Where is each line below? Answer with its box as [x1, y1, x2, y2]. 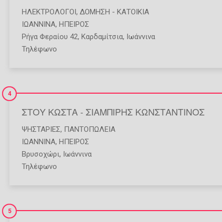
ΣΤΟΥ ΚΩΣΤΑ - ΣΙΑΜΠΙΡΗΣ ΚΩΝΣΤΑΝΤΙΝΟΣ [22, 105, 205, 118]
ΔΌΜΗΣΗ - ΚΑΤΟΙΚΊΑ [80, 7, 149, 17]
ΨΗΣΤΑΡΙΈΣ [22, 124, 60, 134]
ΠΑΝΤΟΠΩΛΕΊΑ [64, 124, 115, 134]
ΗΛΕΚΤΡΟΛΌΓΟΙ [22, 7, 76, 17]
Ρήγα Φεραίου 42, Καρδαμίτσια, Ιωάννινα [22, 32, 155, 42]
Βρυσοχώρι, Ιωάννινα [22, 149, 92, 159]
